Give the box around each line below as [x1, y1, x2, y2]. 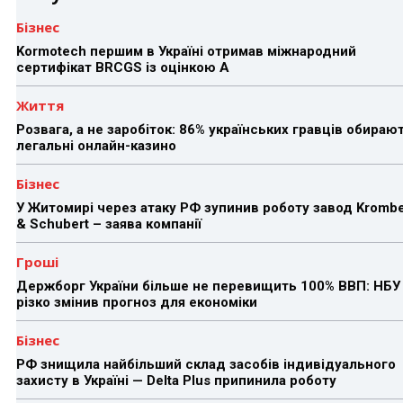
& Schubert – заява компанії [16, 215, 201, 232]
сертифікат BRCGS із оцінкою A [16, 58, 229, 76]
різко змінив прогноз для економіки [16, 293, 261, 310]
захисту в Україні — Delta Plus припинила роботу [16, 372, 340, 389]
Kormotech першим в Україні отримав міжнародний [16, 42, 356, 59]
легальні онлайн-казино [16, 137, 176, 154]
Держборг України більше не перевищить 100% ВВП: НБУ [16, 277, 400, 294]
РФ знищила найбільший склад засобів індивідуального [16, 355, 396, 372]
